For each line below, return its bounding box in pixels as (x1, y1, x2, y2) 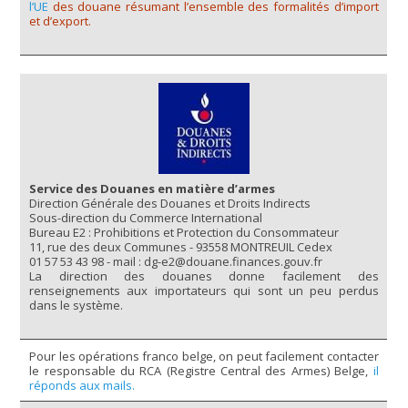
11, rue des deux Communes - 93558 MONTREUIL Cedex (29, 238, 333, 255)
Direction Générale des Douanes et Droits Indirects (29, 194, 311, 211)
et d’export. (29, 13, 92, 30)
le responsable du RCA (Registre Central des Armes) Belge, (29, 362, 373, 379)
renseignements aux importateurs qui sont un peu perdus (29, 281, 379, 299)
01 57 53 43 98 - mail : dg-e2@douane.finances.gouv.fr (29, 252, 323, 270)
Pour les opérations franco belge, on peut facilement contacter (29, 347, 379, 364)
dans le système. (29, 296, 124, 313)
